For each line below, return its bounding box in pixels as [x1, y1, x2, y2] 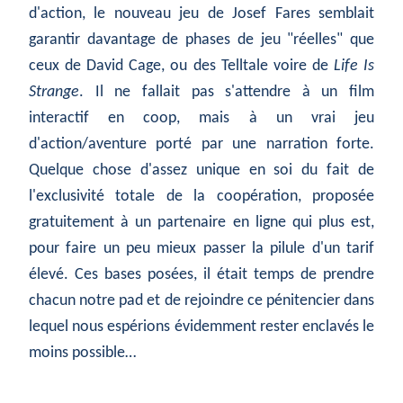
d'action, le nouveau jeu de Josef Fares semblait [29, 5, 374, 23]
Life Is [333, 58, 375, 76]
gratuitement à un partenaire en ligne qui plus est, [29, 214, 374, 232]
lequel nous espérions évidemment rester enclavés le [29, 318, 374, 336]
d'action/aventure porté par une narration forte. [29, 136, 374, 154]
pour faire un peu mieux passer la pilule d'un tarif [29, 240, 374, 258]
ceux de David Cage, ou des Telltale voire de [29, 58, 334, 76]
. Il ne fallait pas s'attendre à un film [79, 84, 374, 102]
